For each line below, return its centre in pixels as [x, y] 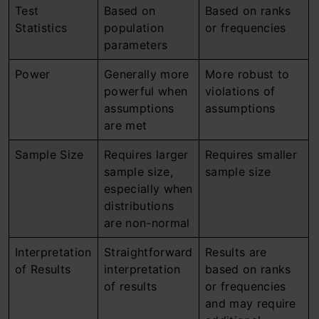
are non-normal [147, 223]
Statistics [41, 28]
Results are [236, 252]
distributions [139, 206]
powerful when [146, 91]
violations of [240, 91]
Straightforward [148, 252]
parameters [136, 45]
